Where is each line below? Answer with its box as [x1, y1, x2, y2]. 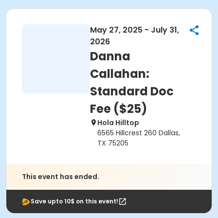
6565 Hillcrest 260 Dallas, [97, 128, 180, 138]
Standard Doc [90, 83, 174, 99]
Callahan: [90, 66, 149, 82]
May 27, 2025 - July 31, [90, 24, 179, 36]
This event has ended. [22, 172, 99, 182]
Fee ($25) [90, 101, 147, 117]
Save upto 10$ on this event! [31, 197, 118, 205]
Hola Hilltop [97, 118, 139, 127]
